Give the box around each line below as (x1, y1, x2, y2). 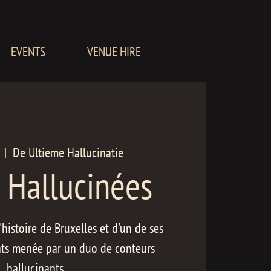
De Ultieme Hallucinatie (13, 144, 124, 162)
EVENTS (10, 44, 45, 60)
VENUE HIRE (87, 44, 141, 60)
